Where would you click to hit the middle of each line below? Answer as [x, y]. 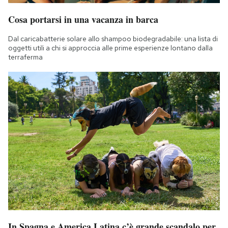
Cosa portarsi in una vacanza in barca [83, 20]
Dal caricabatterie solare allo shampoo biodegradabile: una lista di [113, 39]
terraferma [25, 57]
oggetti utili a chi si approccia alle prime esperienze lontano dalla [110, 48]
